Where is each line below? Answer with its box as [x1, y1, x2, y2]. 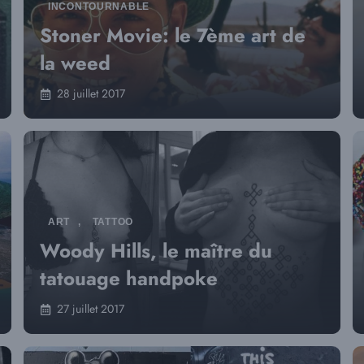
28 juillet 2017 [57, 85, 125, 102]
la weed [40, 49, 110, 77]
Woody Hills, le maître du [40, 236, 272, 265]
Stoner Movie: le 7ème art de [40, 21, 305, 50]
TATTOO [92, 216, 133, 227]
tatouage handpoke [40, 264, 218, 292]
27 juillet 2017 [57, 301, 124, 317]
